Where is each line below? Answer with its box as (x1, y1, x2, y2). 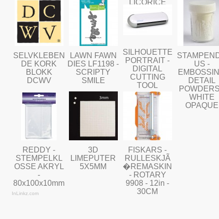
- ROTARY (129, 170, 166, 179)
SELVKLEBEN (13, 51, 65, 60)
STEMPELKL (15, 153, 63, 162)
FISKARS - (128, 145, 167, 154)
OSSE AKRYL (14, 162, 64, 171)
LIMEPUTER (70, 153, 116, 162)
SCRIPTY (76, 67, 110, 76)
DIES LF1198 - (67, 59, 119, 68)
